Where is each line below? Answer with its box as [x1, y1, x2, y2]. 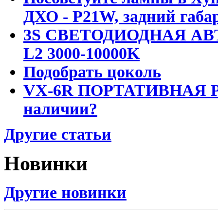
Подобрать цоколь [23, 62, 161, 81]
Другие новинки [4, 183, 127, 202]
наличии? [23, 99, 97, 118]
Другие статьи [4, 125, 111, 143]
